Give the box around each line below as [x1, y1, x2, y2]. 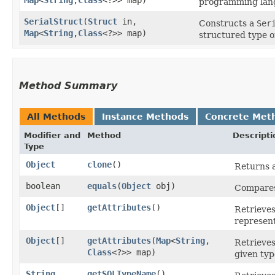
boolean [26, 180, 60, 191]
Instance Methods [102, 111, 188, 122]
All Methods [27, 111, 85, 122]
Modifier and [24, 130, 80, 140]
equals [87, 180, 117, 191]
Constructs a [199, 18, 257, 28]
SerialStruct [24, 16, 83, 26]
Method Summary [19, 79, 117, 91]
